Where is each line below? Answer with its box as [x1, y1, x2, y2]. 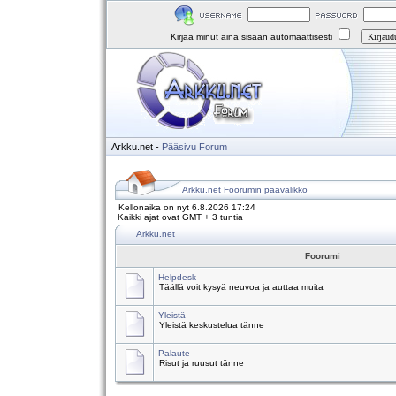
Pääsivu [162, 141, 196, 152]
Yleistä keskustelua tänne [159, 320, 264, 330]
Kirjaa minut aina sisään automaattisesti [170, 32, 335, 42]
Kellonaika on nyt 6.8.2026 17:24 [118, 202, 255, 212]
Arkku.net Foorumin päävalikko [182, 185, 308, 194]
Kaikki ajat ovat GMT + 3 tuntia [118, 212, 243, 222]
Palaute [158, 348, 190, 358]
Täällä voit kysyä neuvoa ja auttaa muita [159, 282, 324, 292]
